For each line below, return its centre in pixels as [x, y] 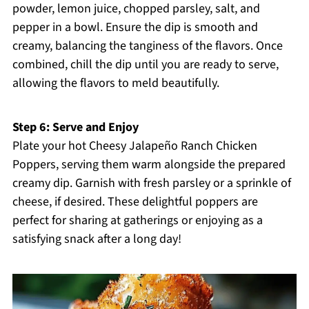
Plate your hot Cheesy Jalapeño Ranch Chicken [134, 146]
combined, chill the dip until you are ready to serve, [145, 65]
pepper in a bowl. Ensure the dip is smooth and [135, 28]
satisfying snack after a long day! [97, 239]
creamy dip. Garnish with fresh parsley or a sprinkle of [151, 183]
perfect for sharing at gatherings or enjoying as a [137, 221]
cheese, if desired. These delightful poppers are [135, 202]
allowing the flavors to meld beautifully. [116, 83]
